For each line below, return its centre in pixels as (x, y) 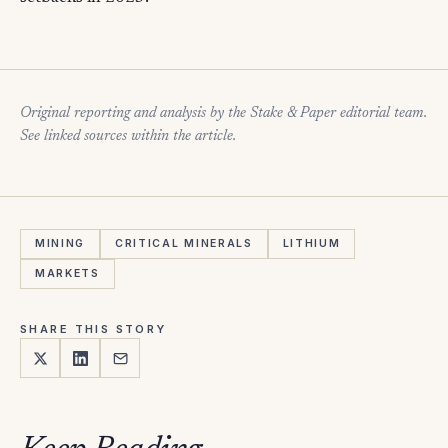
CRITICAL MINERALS (184, 244)
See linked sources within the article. (128, 137)
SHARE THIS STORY (93, 329)
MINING (60, 244)
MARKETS (67, 274)
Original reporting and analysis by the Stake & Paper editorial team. (223, 114)
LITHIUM (311, 244)
